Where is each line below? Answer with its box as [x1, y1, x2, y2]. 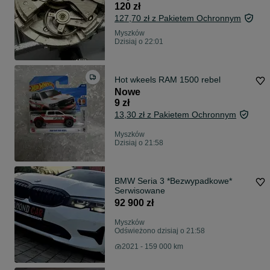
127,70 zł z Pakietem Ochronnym [115, 13, 241, 24]
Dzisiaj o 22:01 [115, 37, 163, 46]
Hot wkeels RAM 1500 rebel [115, 75, 221, 85]
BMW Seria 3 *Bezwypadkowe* [115, 176, 232, 186]
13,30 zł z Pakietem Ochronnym [115, 110, 236, 120]
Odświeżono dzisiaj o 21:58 [115, 227, 205, 236]
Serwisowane [115, 186, 165, 196]
